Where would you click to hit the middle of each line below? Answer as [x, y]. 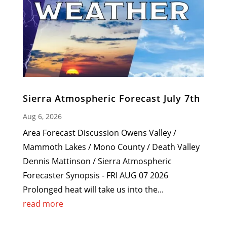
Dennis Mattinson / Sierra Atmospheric [97, 161]
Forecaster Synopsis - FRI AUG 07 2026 [95, 176]
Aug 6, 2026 [42, 117]
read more [43, 204]
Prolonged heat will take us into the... [93, 190]
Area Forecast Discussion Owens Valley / [99, 133]
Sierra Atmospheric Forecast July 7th [111, 99]
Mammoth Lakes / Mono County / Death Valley [111, 147]
